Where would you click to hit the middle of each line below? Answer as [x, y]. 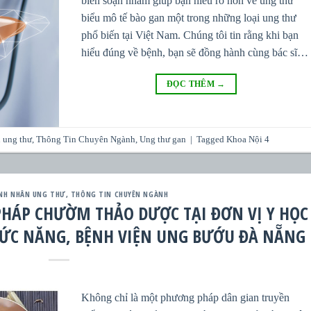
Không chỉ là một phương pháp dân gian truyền [186, 297]
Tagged [212, 139]
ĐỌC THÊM [192, 84]
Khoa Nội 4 [248, 139]
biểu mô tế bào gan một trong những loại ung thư [189, 17]
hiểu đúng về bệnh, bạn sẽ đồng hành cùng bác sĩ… [195, 52]
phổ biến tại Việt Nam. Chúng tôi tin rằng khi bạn [190, 35]
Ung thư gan [163, 139]
